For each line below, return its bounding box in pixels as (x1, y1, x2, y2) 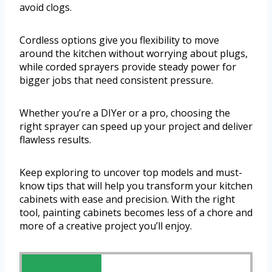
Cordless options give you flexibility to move (19, 33, 219, 47)
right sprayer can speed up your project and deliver (19, 120, 253, 134)
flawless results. (19, 133, 91, 147)
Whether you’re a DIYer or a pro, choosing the (19, 106, 230, 120)
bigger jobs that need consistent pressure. (19, 73, 213, 87)
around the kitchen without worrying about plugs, (19, 47, 248, 61)
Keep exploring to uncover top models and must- (19, 166, 242, 180)
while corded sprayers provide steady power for (19, 60, 236, 74)
